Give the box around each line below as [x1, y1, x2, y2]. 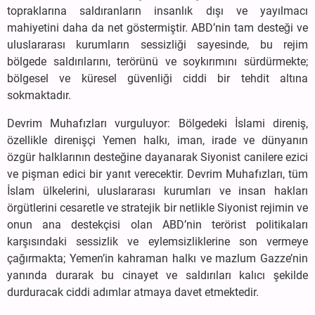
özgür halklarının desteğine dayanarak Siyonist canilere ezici [7, 150, 308, 164]
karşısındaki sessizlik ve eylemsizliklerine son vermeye [7, 234, 308, 248]
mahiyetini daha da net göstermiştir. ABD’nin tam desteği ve [7, 20, 308, 34]
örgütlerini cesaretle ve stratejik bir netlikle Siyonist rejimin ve [7, 200, 308, 214]
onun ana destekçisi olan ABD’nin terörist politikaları [7, 217, 308, 231]
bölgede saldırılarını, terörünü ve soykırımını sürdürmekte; [7, 54, 308, 68]
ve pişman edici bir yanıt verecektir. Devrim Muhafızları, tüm [7, 167, 308, 181]
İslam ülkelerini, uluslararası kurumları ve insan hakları [7, 184, 308, 198]
